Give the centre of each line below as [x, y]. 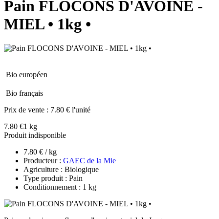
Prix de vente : [27, 109]
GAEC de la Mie [89, 160]
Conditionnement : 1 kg [60, 187]
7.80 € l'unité [70, 109]
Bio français [24, 93]
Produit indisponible [35, 135]
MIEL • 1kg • [47, 24]
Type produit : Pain [53, 178]
